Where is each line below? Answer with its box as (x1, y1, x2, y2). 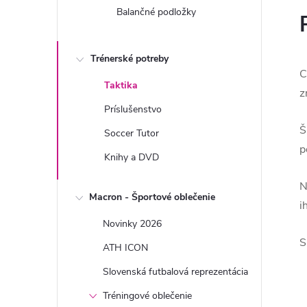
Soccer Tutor (104, 127, 159, 140)
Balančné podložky (116, 5, 196, 19)
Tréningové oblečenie (103, 289, 192, 302)
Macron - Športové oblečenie (89, 191, 215, 204)
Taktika (104, 79, 138, 92)
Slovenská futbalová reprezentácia (103, 265, 248, 278)
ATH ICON (103, 241, 148, 254)
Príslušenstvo (104, 103, 162, 116)
